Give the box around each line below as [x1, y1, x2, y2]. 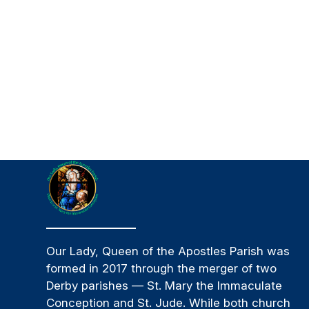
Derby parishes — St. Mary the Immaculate [46, 279, 283, 293]
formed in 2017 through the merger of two [46, 261, 277, 276]
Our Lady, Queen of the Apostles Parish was [46, 244, 290, 259]
